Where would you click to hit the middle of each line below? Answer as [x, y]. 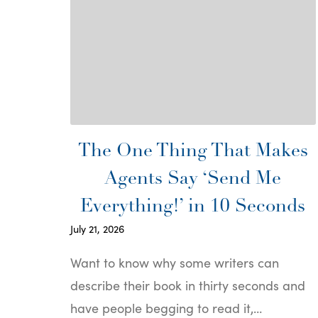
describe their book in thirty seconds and [187, 285]
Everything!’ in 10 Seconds [193, 207]
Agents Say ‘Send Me [193, 179]
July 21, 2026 [97, 228]
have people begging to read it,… [166, 307]
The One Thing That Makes [193, 151]
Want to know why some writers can [174, 262]
